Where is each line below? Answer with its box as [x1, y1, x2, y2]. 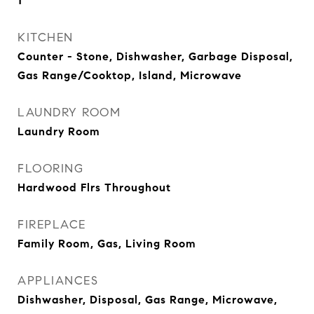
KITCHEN [18, 30, 74, 45]
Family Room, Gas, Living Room [18, 237, 196, 250]
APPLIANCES [18, 273, 98, 288]
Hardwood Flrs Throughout [18, 181, 171, 194]
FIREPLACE [18, 217, 86, 232]
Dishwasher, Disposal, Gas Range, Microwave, [18, 293, 278, 306]
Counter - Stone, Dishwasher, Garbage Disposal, [18, 50, 293, 63]
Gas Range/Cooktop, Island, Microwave [18, 69, 242, 82]
